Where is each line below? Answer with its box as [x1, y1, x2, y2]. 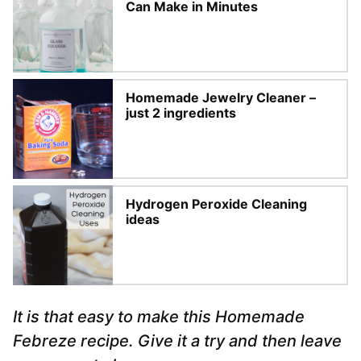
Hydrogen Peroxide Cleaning [126, 195, 307, 212]
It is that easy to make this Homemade [13, 306, 305, 326]
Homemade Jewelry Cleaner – [126, 89, 316, 106]
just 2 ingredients [126, 104, 236, 121]
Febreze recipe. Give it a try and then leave [13, 330, 342, 351]
